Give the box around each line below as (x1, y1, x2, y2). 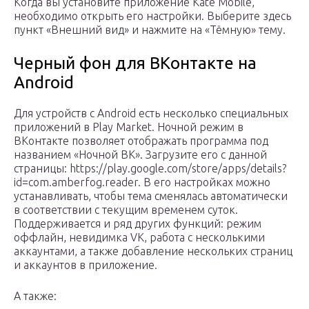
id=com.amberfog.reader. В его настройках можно (14, 176, 270, 189)
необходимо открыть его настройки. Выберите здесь (14, 10, 291, 23)
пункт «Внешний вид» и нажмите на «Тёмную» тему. (14, 23, 286, 37)
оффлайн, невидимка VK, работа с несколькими (14, 231, 265, 244)
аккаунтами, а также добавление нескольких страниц (14, 245, 292, 258)
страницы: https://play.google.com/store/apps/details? (14, 162, 286, 175)
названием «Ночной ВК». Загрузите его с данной (14, 148, 267, 161)
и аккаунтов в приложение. (14, 259, 157, 272)
